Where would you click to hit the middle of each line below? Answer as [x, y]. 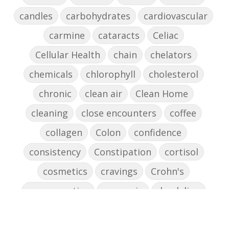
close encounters [119, 113]
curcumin [123, 191]
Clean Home [162, 94]
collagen [64, 133]
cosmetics [65, 171]
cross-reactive [58, 191]
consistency [55, 152]
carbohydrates [98, 16]
